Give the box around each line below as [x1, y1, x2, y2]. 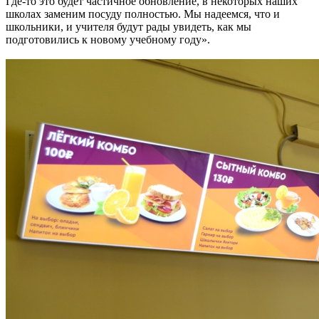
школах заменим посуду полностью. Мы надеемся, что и [6, 8, 280, 21]
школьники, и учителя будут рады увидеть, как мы [6, 21, 251, 33]
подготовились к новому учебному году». [6, 33, 210, 46]
